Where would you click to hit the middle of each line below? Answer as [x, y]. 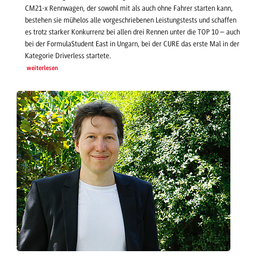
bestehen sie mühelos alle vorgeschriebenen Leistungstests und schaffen [131, 20]
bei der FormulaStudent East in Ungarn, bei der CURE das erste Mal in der [132, 44]
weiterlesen [42, 69]
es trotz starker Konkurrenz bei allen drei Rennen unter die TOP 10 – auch [132, 32]
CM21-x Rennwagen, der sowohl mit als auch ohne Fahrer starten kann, [129, 9]
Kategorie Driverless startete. [68, 56]
